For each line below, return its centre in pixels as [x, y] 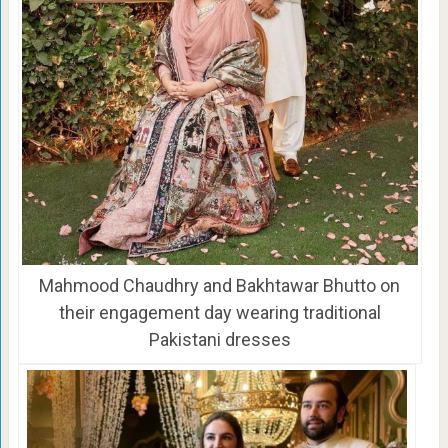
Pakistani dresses [219, 339]
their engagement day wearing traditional [219, 312]
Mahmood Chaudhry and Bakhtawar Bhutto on [220, 285]
